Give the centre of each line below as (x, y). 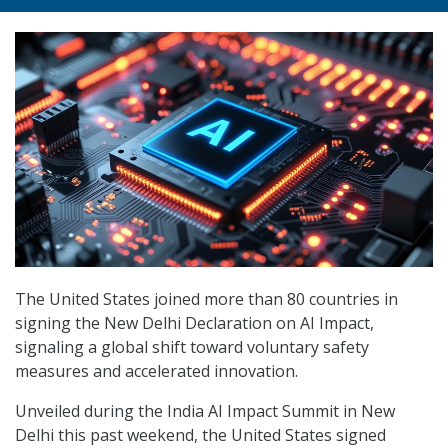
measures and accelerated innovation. (156, 371)
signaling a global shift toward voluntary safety (192, 347)
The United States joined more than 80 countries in (206, 299)
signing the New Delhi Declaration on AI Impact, (194, 323)
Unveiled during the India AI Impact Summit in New (205, 411)
